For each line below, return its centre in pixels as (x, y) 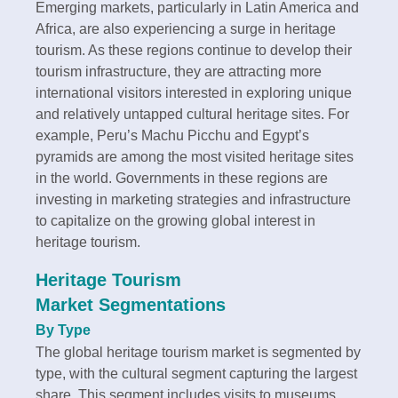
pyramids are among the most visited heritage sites (195, 156)
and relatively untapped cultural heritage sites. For (192, 114)
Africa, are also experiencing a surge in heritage (186, 28)
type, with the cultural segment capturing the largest (196, 373)
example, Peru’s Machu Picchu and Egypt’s (172, 135)
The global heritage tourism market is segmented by (198, 352)
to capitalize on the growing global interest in (175, 220)
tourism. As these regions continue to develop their (194, 50)
